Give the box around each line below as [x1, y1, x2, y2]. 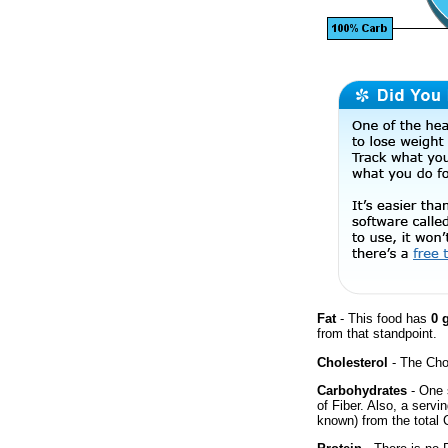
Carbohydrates [317, 382, 407, 398]
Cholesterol [317, 354, 388, 370]
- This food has [336, 311, 431, 327]
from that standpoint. [317, 326, 437, 342]
